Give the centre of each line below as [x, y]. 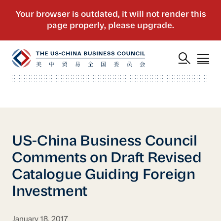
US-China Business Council [104, 142]
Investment [50, 192]
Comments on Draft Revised [107, 158]
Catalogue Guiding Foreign [103, 175]
